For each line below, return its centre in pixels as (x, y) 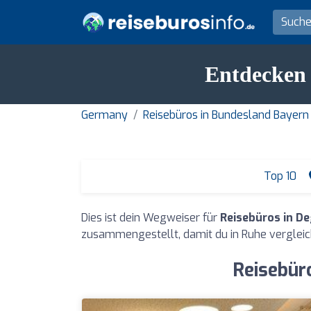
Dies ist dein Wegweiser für (151, 218)
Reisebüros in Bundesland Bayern (226, 115)
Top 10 (278, 176)
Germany (104, 115)
